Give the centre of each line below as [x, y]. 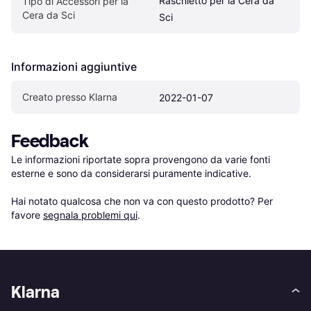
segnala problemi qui [90, 215]
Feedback [50, 142]
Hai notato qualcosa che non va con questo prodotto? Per [142, 201]
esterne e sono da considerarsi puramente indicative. [131, 174]
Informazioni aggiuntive [74, 67]
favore [27, 215]
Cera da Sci [49, 15]
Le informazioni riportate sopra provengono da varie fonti [141, 160]
